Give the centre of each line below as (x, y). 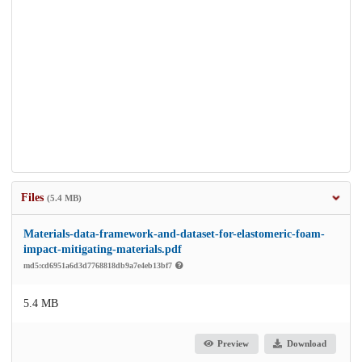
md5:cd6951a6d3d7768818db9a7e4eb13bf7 (99, 265)
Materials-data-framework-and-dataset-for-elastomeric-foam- (174, 234)
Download (306, 344)
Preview (234, 344)
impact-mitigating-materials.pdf (103, 249)
